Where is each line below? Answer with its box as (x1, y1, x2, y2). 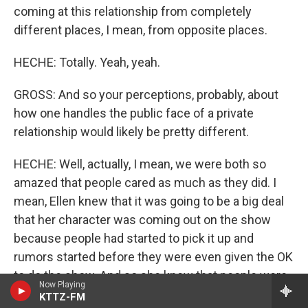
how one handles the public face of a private (14, 106, 254, 120)
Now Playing (39, 280, 85, 289)
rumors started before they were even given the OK (14, 250, 293, 264)
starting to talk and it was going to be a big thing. (14, 287, 274, 301)
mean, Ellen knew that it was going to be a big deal (14, 194, 284, 208)
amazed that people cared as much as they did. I (14, 175, 276, 190)
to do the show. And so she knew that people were (14, 268, 287, 283)
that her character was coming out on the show (14, 212, 271, 227)
